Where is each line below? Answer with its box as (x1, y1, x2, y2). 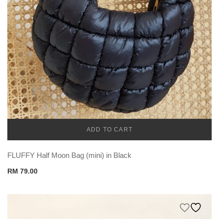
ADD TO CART (86, 126, 133, 133)
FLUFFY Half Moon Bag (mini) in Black (7, 151, 131, 159)
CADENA (93, 130, 126, 139)
